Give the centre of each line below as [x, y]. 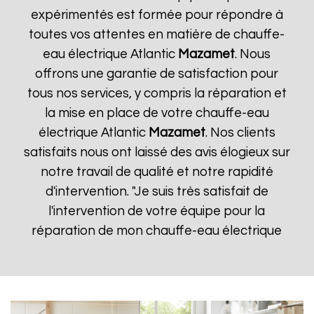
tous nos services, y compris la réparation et [157, 94]
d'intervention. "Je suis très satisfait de [157, 192]
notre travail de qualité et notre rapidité [157, 172]
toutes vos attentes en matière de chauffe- [157, 35]
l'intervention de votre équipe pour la [157, 211]
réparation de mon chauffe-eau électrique [157, 231]
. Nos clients [240, 133]
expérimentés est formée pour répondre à [157, 15]
